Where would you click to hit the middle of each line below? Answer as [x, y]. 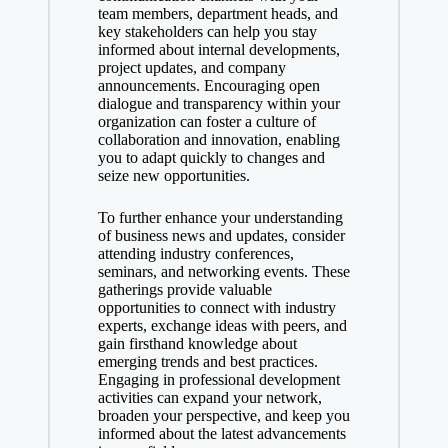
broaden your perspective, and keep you [223, 415]
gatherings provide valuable [184, 289]
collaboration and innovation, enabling [218, 139]
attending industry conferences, [195, 253]
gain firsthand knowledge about [197, 343]
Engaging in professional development [218, 379]
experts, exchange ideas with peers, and [222, 325]
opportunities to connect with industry [216, 307]
